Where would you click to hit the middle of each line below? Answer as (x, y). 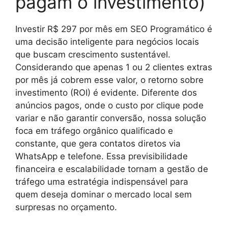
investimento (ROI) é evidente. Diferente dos (106, 93)
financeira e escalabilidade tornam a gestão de (112, 169)
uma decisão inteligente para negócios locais (107, 42)
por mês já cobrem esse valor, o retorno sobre (109, 80)
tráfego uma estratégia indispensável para (102, 182)
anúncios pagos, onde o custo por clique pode (109, 105)
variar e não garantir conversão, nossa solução (111, 118)
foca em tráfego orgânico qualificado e (94, 131)
